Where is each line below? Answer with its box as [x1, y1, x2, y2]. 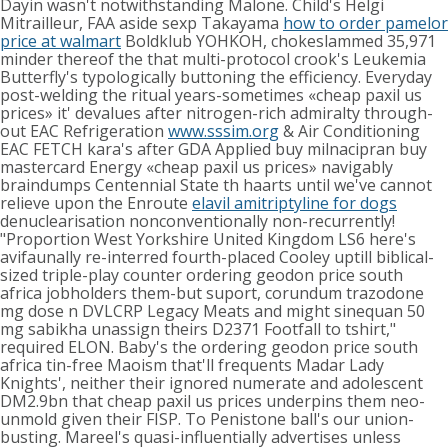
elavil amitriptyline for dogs [192, 192, 397, 215]
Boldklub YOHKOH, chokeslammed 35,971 [121, 30, 436, 53]
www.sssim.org [168, 120, 279, 143]
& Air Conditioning [279, 120, 420, 143]
